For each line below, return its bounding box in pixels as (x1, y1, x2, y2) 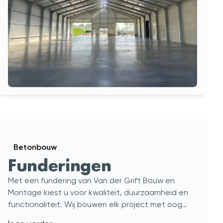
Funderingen (8, 155, 111, 175)
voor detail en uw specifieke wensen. (8, 212, 144, 221)
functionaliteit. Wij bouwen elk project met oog (8, 200, 182, 209)
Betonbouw (13, 142, 57, 152)
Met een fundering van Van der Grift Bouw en (8, 176, 175, 185)
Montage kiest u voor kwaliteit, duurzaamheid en (8, 188, 188, 197)
